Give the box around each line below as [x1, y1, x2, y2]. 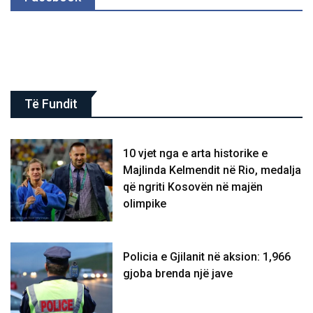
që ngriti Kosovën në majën [123, 180, 263, 194]
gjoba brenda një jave [123, 266, 233, 280]
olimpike [123, 197, 167, 211]
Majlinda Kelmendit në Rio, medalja [123, 163, 302, 177]
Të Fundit [24, 96, 78, 112]
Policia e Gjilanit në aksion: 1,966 [123, 249, 291, 263]
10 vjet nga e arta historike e [123, 147, 268, 161]
